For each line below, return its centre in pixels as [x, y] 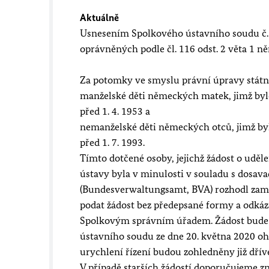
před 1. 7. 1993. [112, 142]
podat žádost [108, 205]
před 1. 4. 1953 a [115, 111]
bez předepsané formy [185, 205]
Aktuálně [99, 17]
